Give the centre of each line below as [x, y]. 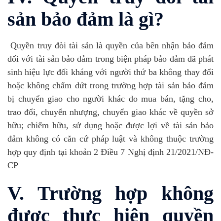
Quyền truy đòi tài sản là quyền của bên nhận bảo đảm [110, 45]
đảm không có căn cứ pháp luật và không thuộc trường [110, 138]
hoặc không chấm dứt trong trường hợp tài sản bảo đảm [110, 85]
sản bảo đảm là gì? [86, 19]
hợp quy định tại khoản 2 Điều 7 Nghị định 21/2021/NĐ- [110, 152]
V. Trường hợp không [110, 193]
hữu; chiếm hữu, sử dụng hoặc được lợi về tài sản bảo [110, 125]
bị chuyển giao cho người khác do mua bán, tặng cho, [110, 98]
